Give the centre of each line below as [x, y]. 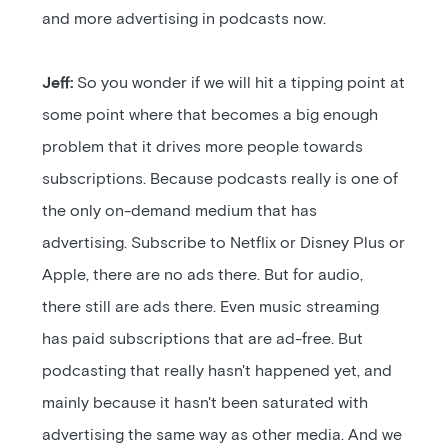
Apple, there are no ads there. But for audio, [203, 275]
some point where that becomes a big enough [210, 115]
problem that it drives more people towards [203, 147]
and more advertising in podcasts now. [184, 19]
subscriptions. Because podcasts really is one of [220, 179]
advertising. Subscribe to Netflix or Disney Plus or [224, 243]
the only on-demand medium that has [180, 211]
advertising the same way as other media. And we [222, 435]
